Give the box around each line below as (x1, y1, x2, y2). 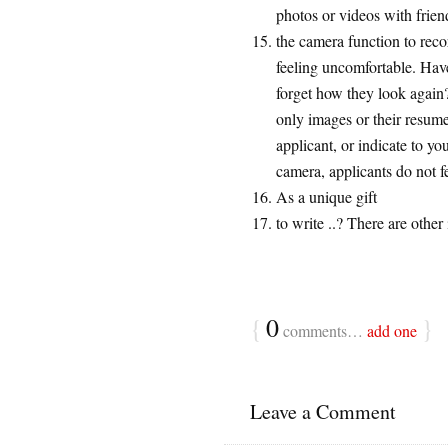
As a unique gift (275, 186, 377, 207)
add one (366, 320, 417, 341)
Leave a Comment (249, 398, 396, 425)
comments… (278, 320, 367, 341)
